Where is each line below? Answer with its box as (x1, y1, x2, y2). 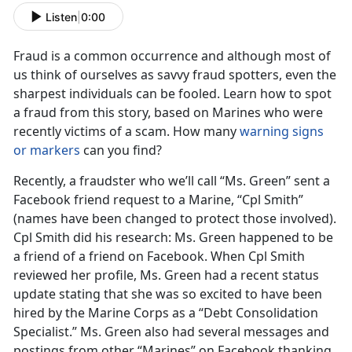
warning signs (240, 123, 324, 141)
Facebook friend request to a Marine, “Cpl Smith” (13, 191, 303, 209)
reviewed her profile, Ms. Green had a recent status (13, 266, 319, 284)
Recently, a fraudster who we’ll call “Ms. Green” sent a (13, 172, 330, 190)
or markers (13, 141, 80, 159)
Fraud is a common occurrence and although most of (13, 47, 331, 65)
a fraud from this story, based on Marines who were (13, 104, 323, 122)
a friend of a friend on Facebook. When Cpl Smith (13, 247, 305, 266)
